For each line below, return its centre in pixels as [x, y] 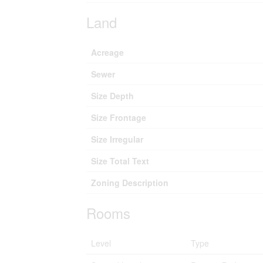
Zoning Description [130, 183]
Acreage [107, 52]
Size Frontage [119, 117]
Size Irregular [117, 139]
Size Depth [112, 96]
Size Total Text [120, 161]
